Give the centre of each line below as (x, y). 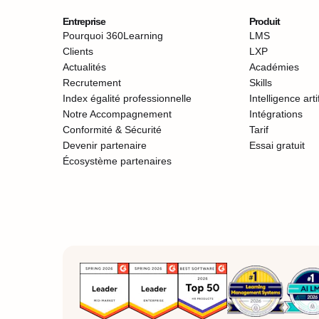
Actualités (84, 67)
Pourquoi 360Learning (113, 36)
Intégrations (276, 114)
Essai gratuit (277, 145)
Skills (260, 83)
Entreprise (84, 21)
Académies (274, 67)
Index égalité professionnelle (127, 98)
